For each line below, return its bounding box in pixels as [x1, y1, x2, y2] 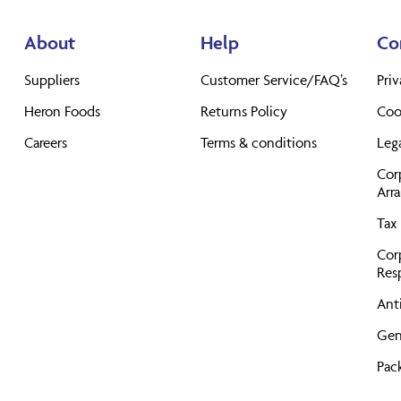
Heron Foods [24, 101, 101, 120]
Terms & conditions [200, 132, 317, 151]
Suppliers [24, 70, 81, 89]
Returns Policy [200, 101, 287, 120]
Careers [24, 132, 68, 151]
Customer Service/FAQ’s [200, 70, 347, 89]
